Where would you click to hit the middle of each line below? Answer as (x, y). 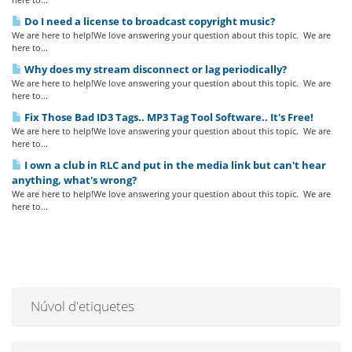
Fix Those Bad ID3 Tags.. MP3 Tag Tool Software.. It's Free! (168, 117)
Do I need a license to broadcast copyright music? (148, 22)
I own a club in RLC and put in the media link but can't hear (174, 165)
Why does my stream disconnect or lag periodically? (154, 70)
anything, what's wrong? (74, 180)
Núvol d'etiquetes (79, 306)
